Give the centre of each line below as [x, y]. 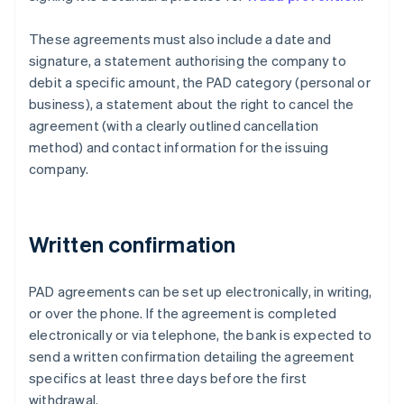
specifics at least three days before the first [168, 378]
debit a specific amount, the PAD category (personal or [200, 83]
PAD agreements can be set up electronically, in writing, [201, 292]
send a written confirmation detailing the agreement [192, 357]
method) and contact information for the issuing [179, 147]
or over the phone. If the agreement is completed [183, 313]
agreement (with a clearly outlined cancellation [174, 126]
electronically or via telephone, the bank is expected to [201, 335]
